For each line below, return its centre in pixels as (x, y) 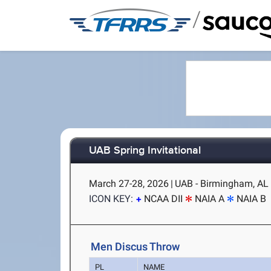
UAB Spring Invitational (145, 151)
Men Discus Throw (135, 247)
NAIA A (210, 199)
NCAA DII (164, 199)
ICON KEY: (111, 199)
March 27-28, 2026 (129, 184)
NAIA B (252, 199)
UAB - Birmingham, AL (222, 184)
